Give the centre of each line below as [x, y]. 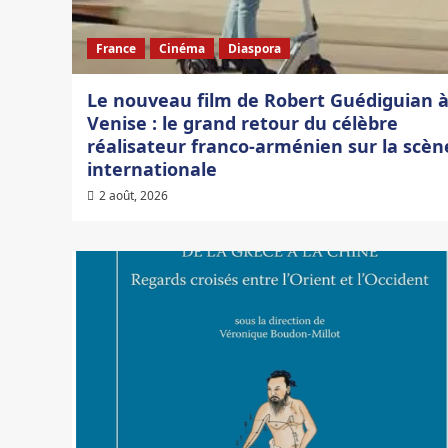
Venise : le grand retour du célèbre [242, 123]
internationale [152, 169]
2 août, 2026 [133, 196]
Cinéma [182, 49]
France [116, 49]
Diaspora [254, 49]
